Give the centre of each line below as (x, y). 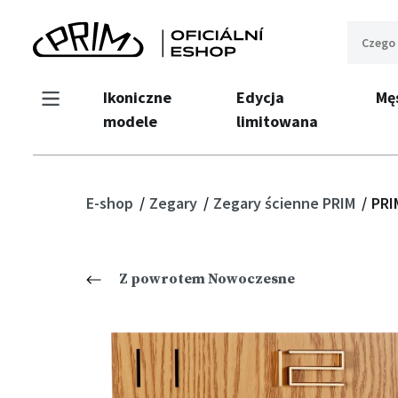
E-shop (111, 203)
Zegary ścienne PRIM (286, 203)
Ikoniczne (137, 97)
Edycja (261, 97)
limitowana (278, 121)
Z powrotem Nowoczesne (207, 279)
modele (130, 121)
